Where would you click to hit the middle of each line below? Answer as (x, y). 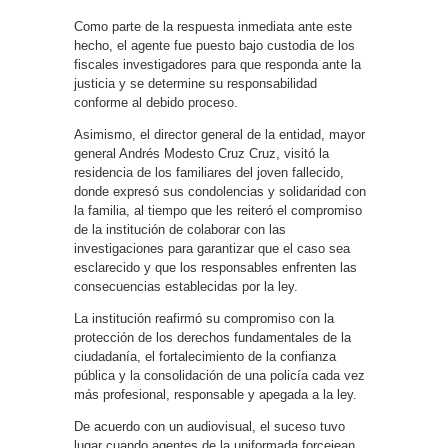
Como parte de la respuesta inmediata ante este (213, 26)
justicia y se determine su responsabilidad (195, 83)
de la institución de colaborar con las (180, 229)
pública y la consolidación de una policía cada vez (219, 375)
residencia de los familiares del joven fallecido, (209, 172)
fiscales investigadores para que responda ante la (217, 64)
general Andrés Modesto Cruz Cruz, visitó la (201, 153)
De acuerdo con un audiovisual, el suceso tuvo (209, 426)
